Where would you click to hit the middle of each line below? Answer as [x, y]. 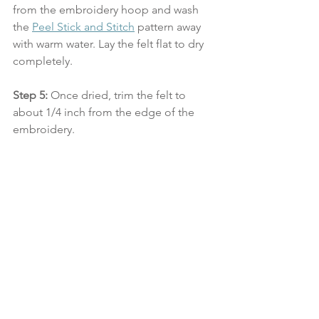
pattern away [169, 27]
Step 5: [30, 95]
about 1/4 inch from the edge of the [105, 112]
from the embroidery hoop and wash [107, 10]
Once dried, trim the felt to [118, 95]
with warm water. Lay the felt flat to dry [110, 44]
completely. [43, 61]
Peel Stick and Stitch [83, 27]
